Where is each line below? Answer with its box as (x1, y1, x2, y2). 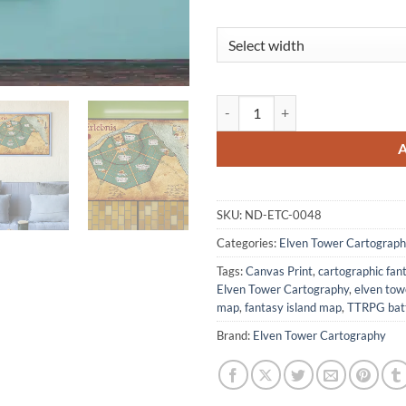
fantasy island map (245, 299, 342, 314)
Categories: (217, 235, 279, 250)
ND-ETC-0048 (245, 207, 322, 222)
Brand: (217, 327, 253, 343)
